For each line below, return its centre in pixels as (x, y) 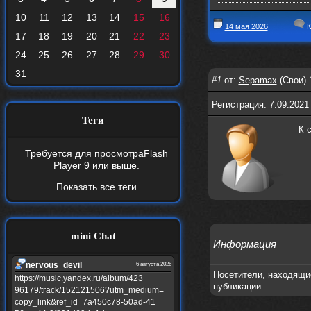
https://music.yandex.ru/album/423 (79, 278)
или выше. (115, 165)
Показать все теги (96, 187)
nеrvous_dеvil (54, 265)
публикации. (238, 286)
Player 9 (72, 165)
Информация (244, 244)
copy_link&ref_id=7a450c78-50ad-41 (85, 302)
